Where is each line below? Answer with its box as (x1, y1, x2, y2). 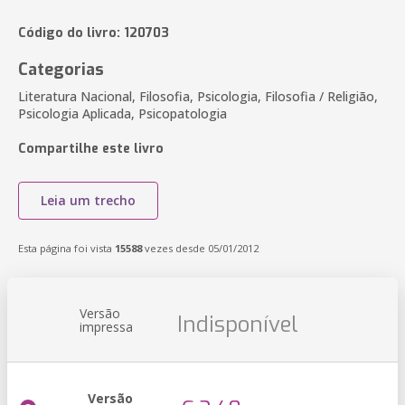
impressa (80, 318, 133, 335)
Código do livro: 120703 (18, 24, 169, 42)
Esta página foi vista (18, 241, 115, 255)
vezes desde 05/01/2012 (142, 241, 259, 255)
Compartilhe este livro (18, 140, 164, 157)
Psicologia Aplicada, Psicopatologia (18, 105, 227, 122)
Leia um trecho (41, 192, 136, 209)
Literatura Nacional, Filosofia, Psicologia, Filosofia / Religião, (18, 88, 378, 105)
